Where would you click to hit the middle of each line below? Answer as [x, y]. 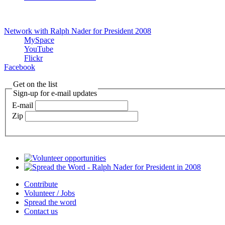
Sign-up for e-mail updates [55, 93]
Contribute [41, 184]
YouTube [39, 49]
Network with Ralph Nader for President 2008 [78, 31]
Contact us [41, 211]
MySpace [39, 40]
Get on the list [36, 84]
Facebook [20, 67]
